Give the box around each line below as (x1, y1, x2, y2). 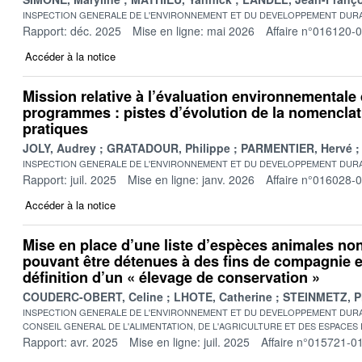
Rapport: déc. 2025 (23, 22, 121, 39)
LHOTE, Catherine (174, 288, 272, 305)
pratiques (23, 117, 88, 139)
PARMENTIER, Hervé (241, 139, 352, 156)
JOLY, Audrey (23, 139, 96, 156)
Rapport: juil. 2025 (23, 170, 116, 187)
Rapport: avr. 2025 (23, 333, 118, 350)
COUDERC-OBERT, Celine (23, 288, 163, 305)
